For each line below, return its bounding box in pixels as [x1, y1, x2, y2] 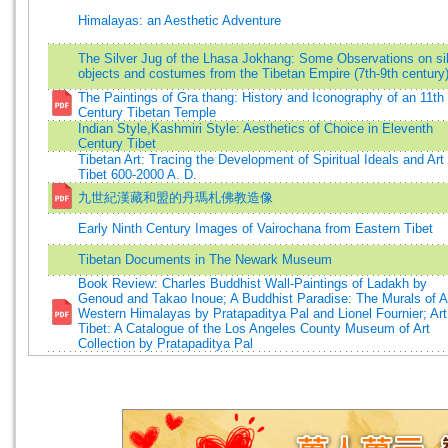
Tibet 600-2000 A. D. [78, 167, 197, 182]
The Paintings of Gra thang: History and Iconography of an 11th [78, 90, 444, 105]
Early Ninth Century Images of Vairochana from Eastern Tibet [78, 221, 433, 236]
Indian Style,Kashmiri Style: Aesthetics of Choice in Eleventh [78, 121, 433, 136]
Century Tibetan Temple [78, 105, 216, 120]
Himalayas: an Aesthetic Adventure [78, 13, 281, 28]
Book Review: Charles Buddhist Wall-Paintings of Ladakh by [78, 276, 427, 291]
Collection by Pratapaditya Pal [78, 336, 253, 351]
